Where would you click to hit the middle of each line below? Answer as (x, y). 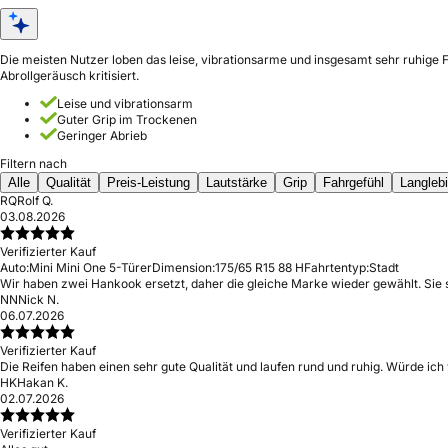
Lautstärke (236, 182)
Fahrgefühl (353, 182)
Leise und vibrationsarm (125, 103)
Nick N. (38, 299)
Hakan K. (42, 382)
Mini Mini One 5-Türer (90, 267)
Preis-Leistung (148, 182)
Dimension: (183, 267)
